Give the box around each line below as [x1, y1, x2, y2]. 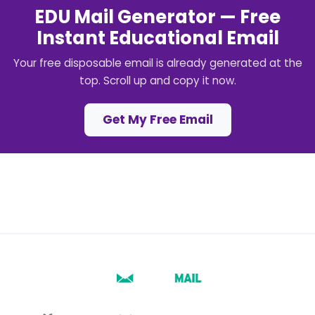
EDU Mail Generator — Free [34, 4, 281, 30]
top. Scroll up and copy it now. [79, 73, 236, 88]
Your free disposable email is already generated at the [13, 56, 302, 70]
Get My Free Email [102, 111, 213, 128]
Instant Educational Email [36, 25, 279, 51]
